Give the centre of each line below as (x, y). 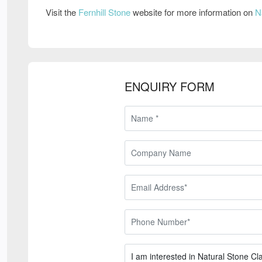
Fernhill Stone (104, 12)
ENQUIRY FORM (170, 86)
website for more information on (193, 12)
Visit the (62, 12)
